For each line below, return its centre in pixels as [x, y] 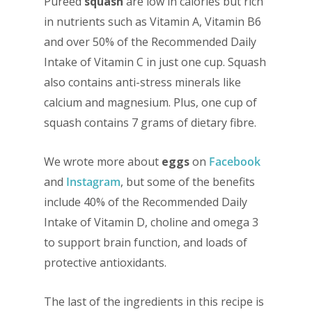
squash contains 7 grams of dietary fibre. [150, 123]
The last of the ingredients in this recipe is [154, 302]
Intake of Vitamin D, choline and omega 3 [151, 223]
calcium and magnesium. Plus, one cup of [150, 103]
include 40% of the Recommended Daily [145, 202]
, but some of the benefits [187, 182]
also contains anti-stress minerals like [142, 83]
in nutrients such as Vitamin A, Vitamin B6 [152, 22]
